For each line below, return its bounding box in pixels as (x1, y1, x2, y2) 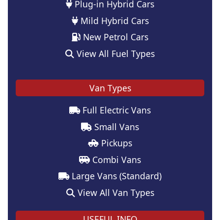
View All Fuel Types (74, 47, 155, 59)
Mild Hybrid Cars (78, 14, 149, 27)
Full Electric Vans (80, 104, 151, 116)
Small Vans (92, 120, 139, 133)
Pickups (99, 137, 132, 149)
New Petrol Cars (81, 31, 148, 43)
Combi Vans (90, 153, 141, 165)
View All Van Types (75, 186, 154, 198)
